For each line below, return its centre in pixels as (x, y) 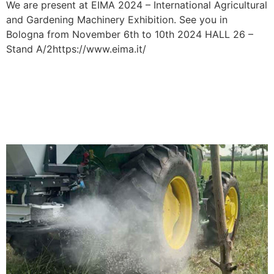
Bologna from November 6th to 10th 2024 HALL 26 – (130, 34)
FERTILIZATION (78, 122)
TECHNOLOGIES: (86, 76)
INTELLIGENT (69, 99)
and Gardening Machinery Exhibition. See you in (117, 19)
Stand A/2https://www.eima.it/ (76, 49)
